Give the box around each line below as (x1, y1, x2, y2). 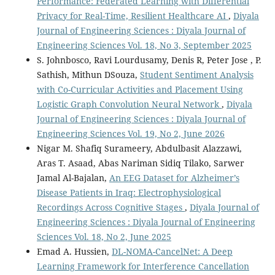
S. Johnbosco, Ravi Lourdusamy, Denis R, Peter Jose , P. (36, 54, 261, 66)
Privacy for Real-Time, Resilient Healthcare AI (36, 10, 228, 22)
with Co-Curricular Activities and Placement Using (36, 83, 243, 96)
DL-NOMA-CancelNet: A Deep (111, 246, 233, 258)
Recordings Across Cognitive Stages (36, 201, 185, 214)
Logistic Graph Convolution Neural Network (36, 98, 222, 110)
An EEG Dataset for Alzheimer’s (109, 172, 239, 184)
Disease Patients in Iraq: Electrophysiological (36, 187, 221, 199)
